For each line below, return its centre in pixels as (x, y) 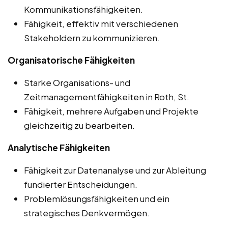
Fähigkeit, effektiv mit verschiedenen (101, 23)
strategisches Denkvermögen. (87, 212)
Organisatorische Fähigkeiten (71, 60)
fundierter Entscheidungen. (81, 184)
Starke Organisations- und (77, 82)
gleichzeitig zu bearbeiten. (79, 125)
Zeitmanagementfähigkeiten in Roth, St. (107, 96)
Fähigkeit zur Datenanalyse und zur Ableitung (115, 170)
